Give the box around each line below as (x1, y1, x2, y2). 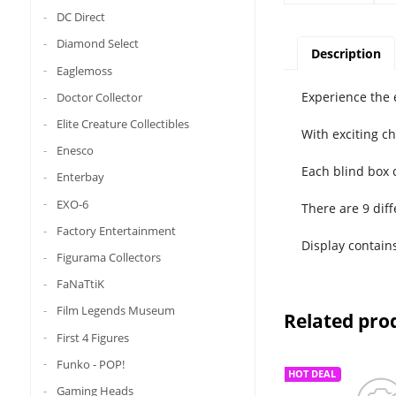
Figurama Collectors (56, 248, 161, 265)
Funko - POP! (56, 355, 125, 372)
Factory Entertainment (56, 222, 176, 239)
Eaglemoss (56, 62, 112, 79)
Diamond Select (56, 35, 139, 52)
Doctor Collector (56, 88, 142, 105)
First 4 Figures (56, 329, 129, 346)
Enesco (56, 141, 94, 158)
